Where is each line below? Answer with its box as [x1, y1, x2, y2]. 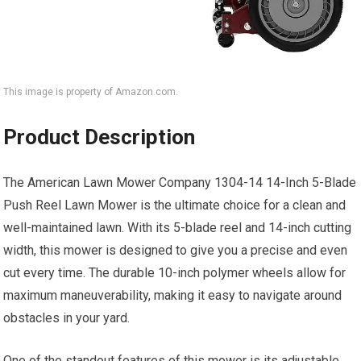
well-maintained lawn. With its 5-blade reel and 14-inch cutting [3, 220, 352, 236]
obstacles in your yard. [3, 310, 131, 326]
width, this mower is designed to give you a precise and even [3, 243, 348, 259]
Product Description [3, 125, 196, 150]
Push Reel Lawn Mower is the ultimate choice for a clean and [3, 197, 346, 214]
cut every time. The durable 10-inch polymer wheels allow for [3, 265, 346, 281]
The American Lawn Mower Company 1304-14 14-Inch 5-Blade [3, 175, 357, 191]
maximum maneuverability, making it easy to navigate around [3, 288, 342, 304]
